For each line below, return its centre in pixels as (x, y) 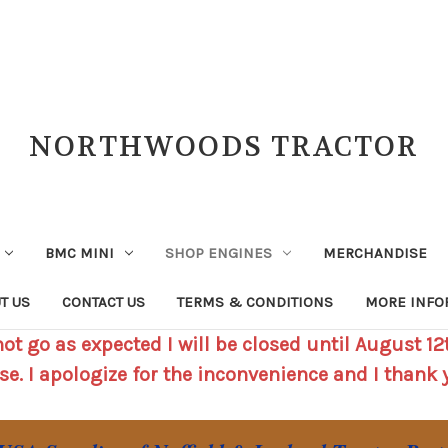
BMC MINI (79, 252)
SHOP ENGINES (218, 252)
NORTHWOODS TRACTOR (223, 147)
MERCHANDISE (374, 252)
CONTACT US (103, 301)
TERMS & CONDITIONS (255, 301)
